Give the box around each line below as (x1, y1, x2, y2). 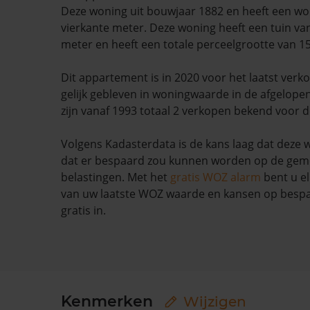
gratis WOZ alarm (170, 170, 261, 185)
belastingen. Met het (61, 170, 170, 185)
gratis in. (61, 203, 106, 218)
